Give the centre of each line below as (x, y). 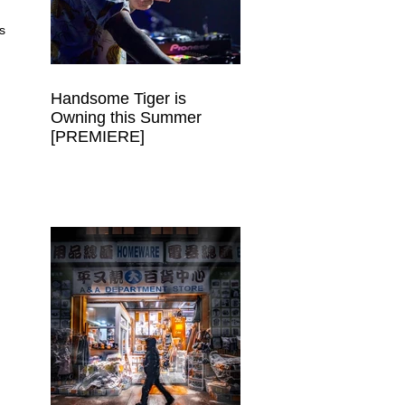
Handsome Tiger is (118, 99)
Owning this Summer (126, 118)
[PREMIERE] (98, 137)
